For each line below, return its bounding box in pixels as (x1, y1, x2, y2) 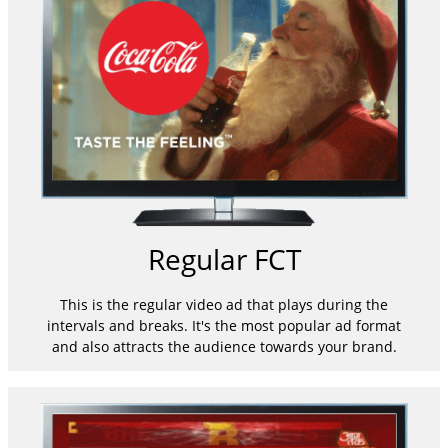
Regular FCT (147, 240, 301, 278)
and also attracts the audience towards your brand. (51, 337, 397, 357)
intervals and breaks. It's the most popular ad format (47, 316, 401, 336)
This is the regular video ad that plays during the (60, 295, 388, 315)
